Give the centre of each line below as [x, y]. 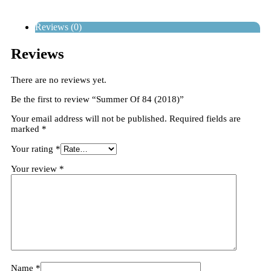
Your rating [33, 149]
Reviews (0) [58, 27]
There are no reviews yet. [59, 80]
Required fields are [205, 118]
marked [26, 129]
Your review [35, 168]
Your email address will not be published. [89, 118]
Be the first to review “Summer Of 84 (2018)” [97, 99]
